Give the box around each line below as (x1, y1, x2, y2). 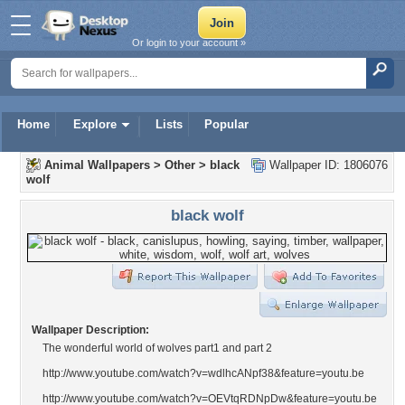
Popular (204, 118, 249, 131)
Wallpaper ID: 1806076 (266, 158, 388, 172)
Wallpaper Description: (32, 324, 149, 336)
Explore (73, 118, 117, 131)
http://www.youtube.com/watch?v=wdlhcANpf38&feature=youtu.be (42, 367, 364, 380)
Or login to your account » (132, 37, 246, 48)
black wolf (170, 206, 244, 224)
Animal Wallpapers (44, 158, 150, 172)
